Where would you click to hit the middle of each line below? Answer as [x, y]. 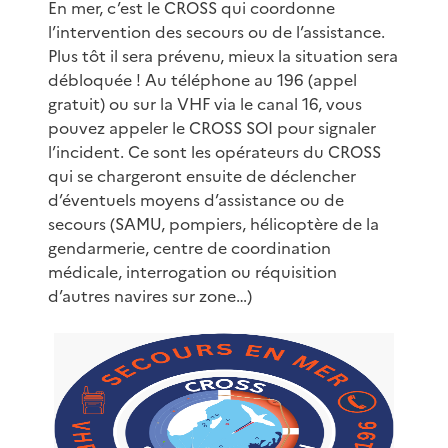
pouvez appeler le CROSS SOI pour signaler [212, 127]
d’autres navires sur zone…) [150, 295]
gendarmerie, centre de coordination [189, 247]
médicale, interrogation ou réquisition [192, 271]
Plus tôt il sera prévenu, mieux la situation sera [223, 55]
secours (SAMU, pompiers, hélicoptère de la [213, 223]
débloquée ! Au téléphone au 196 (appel [202, 79]
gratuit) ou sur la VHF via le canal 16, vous [205, 103]
